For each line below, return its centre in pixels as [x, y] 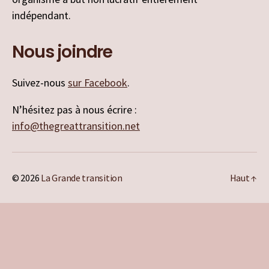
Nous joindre [62, 52]
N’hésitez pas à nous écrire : [74, 110]
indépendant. [41, 16]
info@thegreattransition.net [76, 126]
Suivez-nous [40, 83]
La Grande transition [82, 178]
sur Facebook [98, 83]
